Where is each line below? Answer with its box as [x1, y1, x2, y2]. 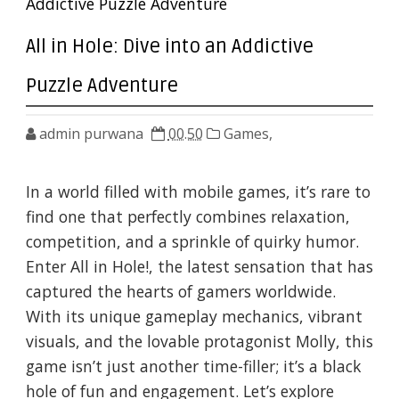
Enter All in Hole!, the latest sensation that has [25, 256, 373, 278]
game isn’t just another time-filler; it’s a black [25, 355, 362, 378]
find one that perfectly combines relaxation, [25, 206, 350, 228]
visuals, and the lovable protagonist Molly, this [25, 330, 373, 353]
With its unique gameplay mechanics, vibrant [25, 305, 362, 328]
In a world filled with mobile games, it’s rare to [25, 181, 370, 203]
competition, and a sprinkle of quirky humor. [25, 231, 359, 253]
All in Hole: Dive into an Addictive [25, 35, 313, 59]
